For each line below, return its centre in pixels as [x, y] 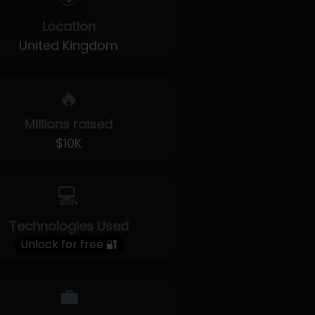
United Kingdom [69, 45]
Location [69, 26]
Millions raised [69, 124]
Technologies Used [69, 226]
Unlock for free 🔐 [69, 244]
